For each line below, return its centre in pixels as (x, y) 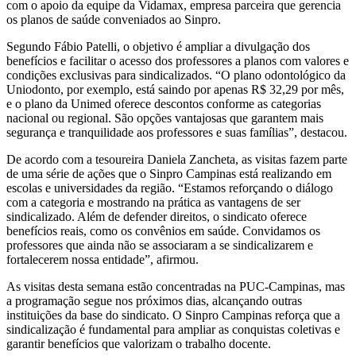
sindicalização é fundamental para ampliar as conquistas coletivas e (173, 329)
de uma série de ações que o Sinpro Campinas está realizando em (169, 173)
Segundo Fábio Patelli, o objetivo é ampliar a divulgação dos (158, 46)
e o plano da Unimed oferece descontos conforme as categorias (164, 103)
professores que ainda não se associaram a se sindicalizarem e (160, 245)
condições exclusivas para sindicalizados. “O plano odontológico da (176, 75)
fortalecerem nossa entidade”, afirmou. (103, 259)
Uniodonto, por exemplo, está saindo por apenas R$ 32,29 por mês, (175, 89)
